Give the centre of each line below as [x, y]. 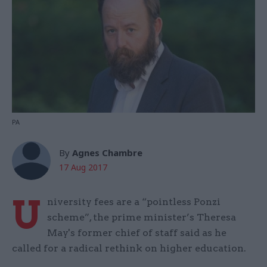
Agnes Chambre [107, 153]
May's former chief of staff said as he [137, 233]
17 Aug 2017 [83, 167]
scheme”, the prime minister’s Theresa [142, 218]
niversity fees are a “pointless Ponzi [134, 202]
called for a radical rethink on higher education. [129, 249]
